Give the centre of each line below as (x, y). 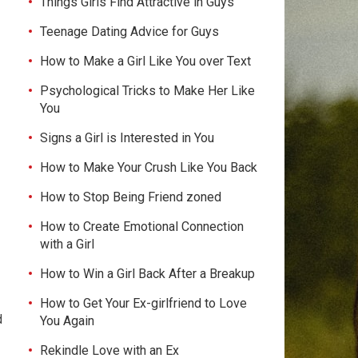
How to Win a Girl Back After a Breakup (147, 274)
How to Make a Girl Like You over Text (145, 61)
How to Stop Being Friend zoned (131, 197)
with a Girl (67, 244)
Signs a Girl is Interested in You (127, 138)
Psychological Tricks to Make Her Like (147, 91)
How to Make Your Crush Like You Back (149, 167)
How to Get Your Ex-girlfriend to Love (143, 303)
